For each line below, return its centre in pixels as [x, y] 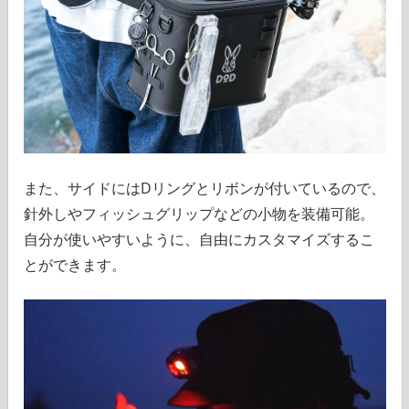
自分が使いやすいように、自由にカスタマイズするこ [199, 240]
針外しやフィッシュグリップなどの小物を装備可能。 [199, 214]
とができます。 [74, 265]
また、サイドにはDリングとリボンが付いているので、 [204, 189]
